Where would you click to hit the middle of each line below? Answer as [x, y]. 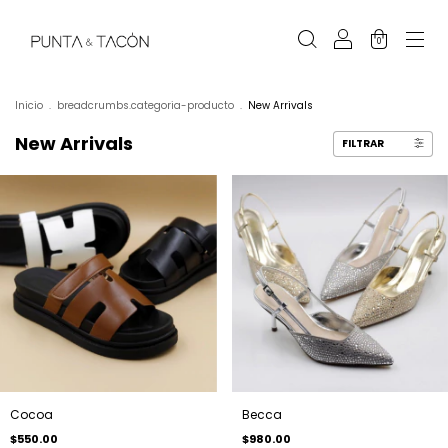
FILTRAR [363, 143]
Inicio [29, 105]
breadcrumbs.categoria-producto [145, 105]
